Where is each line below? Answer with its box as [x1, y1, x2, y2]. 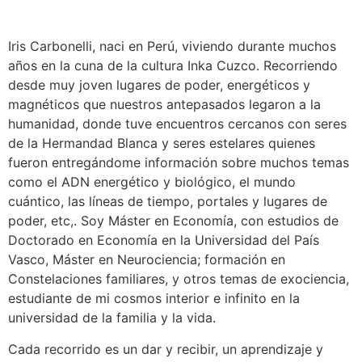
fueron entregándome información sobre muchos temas [8, 154, 349, 171]
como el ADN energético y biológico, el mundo [8, 174, 296, 191]
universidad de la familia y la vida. [8, 309, 216, 326]
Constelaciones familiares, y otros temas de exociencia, [8, 271, 349, 288]
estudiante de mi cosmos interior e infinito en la [8, 290, 300, 307]
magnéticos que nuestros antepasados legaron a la [8, 96, 321, 113]
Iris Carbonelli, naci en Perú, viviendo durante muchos [8, 38, 336, 55]
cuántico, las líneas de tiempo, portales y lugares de [8, 193, 327, 210]
